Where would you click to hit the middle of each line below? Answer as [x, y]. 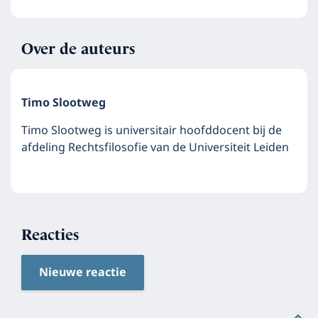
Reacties [50, 235]
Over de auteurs [78, 49]
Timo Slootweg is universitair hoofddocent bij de [152, 131]
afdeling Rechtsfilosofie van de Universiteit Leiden [155, 148]
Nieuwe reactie [83, 273]
